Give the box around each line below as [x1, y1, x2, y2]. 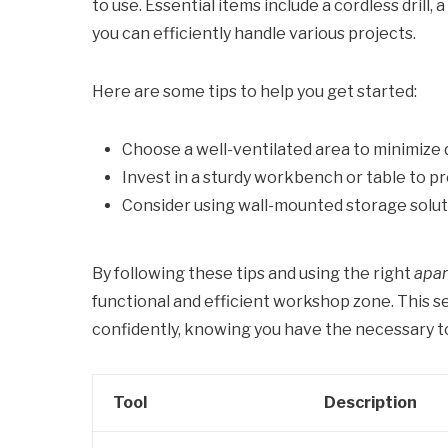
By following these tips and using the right [92, 264, 414, 283]
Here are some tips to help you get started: [92, 82, 417, 101]
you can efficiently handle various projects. [92, 24, 416, 43]
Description [324, 393, 417, 412]
